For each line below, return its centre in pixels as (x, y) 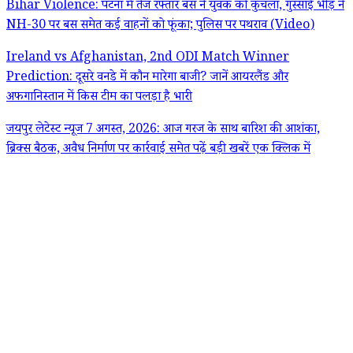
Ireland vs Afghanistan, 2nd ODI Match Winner (148, 59)
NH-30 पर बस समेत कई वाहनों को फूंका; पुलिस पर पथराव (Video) (160, 27)
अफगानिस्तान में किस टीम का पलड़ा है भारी (99, 98)
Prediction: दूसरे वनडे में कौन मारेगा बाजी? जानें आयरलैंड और (147, 79)
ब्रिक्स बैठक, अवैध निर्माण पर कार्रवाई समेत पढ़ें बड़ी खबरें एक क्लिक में (158, 150)
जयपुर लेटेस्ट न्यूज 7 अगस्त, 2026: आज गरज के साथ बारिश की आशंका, (163, 131)
